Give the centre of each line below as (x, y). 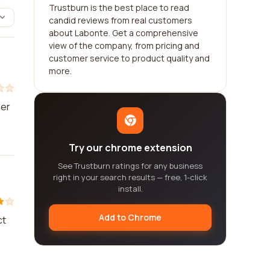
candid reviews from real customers (121, 20)
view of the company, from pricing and (124, 46)
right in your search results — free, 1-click (130, 177)
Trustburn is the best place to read (119, 8)
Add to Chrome (130, 217)
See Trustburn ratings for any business (130, 166)
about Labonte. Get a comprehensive (124, 33)
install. (130, 189)
